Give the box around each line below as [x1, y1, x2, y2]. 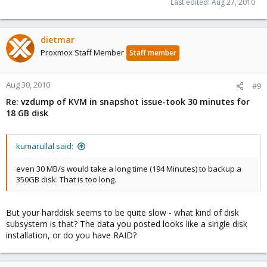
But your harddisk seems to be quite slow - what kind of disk [6, 207, 239, 218]
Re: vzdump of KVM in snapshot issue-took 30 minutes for [6, 96, 250, 107]
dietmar [41, 34, 74, 45]
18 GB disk [6, 107, 48, 119]
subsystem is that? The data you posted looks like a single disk [6, 218, 247, 229]
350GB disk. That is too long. [16, 174, 116, 185]
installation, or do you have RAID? [6, 229, 136, 241]
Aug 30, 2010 [6, 79, 50, 90]
